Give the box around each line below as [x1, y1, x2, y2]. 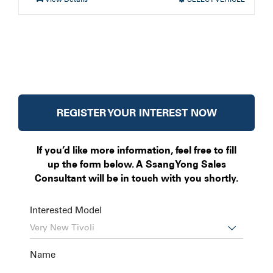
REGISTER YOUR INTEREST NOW [56, 106, 217, 119]
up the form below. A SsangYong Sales [47, 158, 226, 170]
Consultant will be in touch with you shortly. [35, 172, 238, 184]
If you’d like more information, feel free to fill [37, 144, 236, 156]
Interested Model [30, 204, 102, 216]
